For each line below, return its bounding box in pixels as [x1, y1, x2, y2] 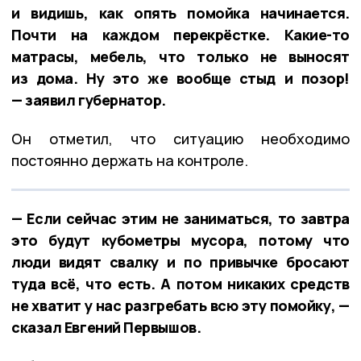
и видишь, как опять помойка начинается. [11, 2, 350, 23]
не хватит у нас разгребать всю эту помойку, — [11, 295, 350, 315]
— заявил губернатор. [11, 89, 167, 110]
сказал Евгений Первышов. [11, 317, 201, 337]
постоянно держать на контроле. [11, 150, 248, 170]
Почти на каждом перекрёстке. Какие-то [11, 24, 350, 44]
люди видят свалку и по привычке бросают [11, 251, 350, 272]
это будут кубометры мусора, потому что [11, 230, 350, 250]
